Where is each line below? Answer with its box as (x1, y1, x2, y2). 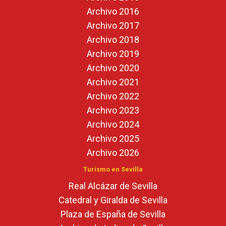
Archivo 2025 (87, 133, 139, 144)
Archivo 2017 (87, 20, 139, 31)
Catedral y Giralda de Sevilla (59, 195, 167, 205)
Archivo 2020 (87, 63, 139, 73)
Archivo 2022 (87, 91, 139, 101)
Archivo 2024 (87, 119, 139, 130)
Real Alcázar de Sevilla (69, 181, 157, 191)
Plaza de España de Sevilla (61, 209, 165, 219)
